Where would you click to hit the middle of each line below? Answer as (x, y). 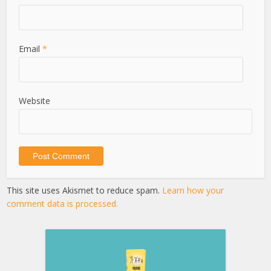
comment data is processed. (63, 203)
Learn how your (193, 190)
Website (35, 100)
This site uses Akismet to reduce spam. (85, 190)
